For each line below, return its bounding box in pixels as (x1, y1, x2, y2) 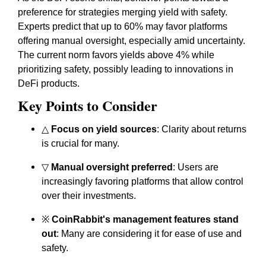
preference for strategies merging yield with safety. (18, 7, 227, 17)
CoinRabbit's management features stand (52, 214, 239, 224)
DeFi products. (18, 78, 80, 88)
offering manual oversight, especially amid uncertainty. (18, 36, 245, 46)
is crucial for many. (42, 138, 119, 148)
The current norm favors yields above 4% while (18, 50, 214, 60)
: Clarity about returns (157, 124, 246, 134)
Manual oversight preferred (51, 162, 173, 172)
